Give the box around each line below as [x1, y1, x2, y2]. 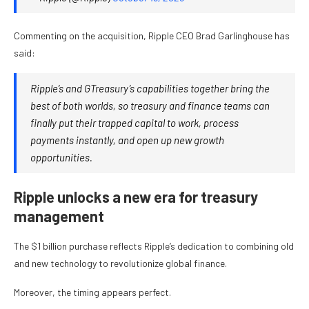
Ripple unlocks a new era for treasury [14, 188, 258, 206]
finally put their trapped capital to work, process [30, 117, 239, 130]
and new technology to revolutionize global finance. [14, 257, 227, 270]
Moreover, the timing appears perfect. [14, 286, 171, 299]
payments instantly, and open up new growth [30, 134, 224, 147]
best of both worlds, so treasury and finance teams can [30, 99, 270, 112]
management [14, 207, 104, 226]
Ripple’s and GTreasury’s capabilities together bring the [30, 82, 270, 95]
